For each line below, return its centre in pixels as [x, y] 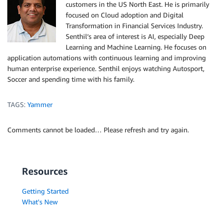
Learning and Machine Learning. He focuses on [136, 47]
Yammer [40, 105]
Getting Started [45, 191]
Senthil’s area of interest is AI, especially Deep [135, 36]
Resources [45, 171]
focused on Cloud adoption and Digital [125, 15]
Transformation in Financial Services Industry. [134, 26]
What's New [40, 202]
